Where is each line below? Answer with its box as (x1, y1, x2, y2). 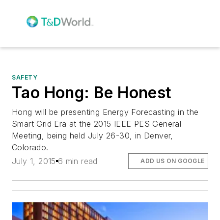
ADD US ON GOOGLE (140, 157, 205, 165)
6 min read (57, 156, 98, 166)
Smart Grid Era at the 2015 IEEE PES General (12, 118, 182, 129)
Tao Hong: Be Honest (12, 82, 172, 102)
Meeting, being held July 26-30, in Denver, (12, 130, 173, 140)
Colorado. (12, 142, 49, 152)
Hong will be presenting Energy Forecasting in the (12, 107, 199, 117)
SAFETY (12, 73, 38, 81)
